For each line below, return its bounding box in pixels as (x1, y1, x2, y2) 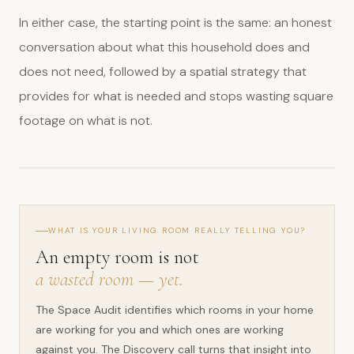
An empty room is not (36, 246, 199, 269)
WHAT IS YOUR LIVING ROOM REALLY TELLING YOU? (48, 225, 307, 235)
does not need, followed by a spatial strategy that (19, 63, 307, 80)
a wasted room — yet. (36, 268, 183, 291)
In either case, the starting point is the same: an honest (19, 14, 332, 31)
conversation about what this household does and (19, 39, 310, 55)
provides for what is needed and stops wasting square (19, 88, 333, 104)
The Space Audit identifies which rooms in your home (36, 303, 314, 317)
